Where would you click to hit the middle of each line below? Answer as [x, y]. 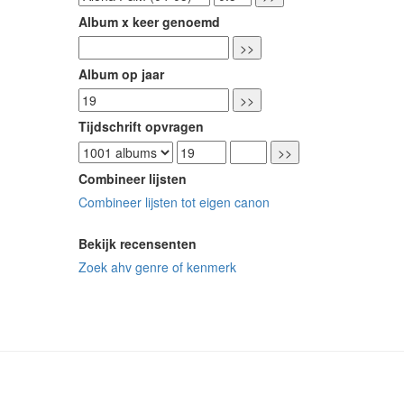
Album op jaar [121, 74]
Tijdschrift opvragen [141, 127]
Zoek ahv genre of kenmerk [157, 267]
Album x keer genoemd [149, 22]
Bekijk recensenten [137, 244]
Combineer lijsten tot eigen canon [174, 202]
